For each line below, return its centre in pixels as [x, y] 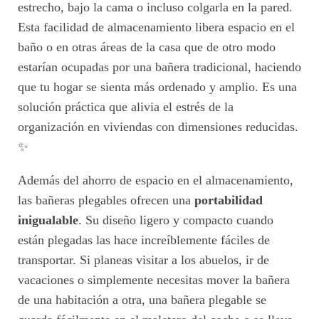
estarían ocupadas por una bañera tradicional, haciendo [159, 67]
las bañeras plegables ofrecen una [106, 200]
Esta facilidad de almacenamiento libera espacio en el [156, 27]
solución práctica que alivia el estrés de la [126, 106]
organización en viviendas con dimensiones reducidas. [158, 126]
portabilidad [229, 200]
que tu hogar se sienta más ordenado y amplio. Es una [157, 87]
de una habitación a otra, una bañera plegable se [142, 300]
